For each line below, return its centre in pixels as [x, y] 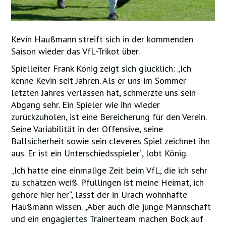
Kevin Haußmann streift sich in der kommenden [102, 39]
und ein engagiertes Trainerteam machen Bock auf [107, 218]
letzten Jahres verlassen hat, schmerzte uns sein [104, 92]
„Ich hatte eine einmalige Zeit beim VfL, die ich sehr [109, 170]
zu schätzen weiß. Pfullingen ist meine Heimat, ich [108, 182]
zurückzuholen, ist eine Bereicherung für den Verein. [109, 117]
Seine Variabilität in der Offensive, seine [87, 129]
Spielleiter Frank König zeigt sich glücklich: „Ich [101, 68]
